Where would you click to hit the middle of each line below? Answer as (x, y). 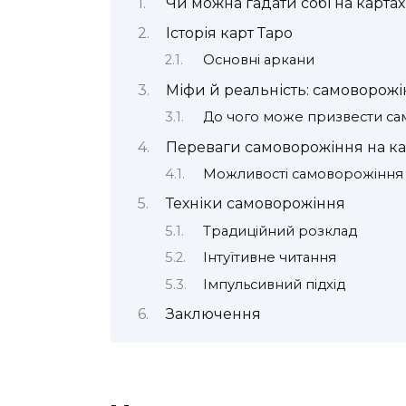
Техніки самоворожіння (255, 204)
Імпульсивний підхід (274, 284)
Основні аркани (258, 60)
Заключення (213, 314)
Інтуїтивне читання (269, 258)
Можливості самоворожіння (303, 174)
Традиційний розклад (280, 231)
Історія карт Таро (229, 33)
